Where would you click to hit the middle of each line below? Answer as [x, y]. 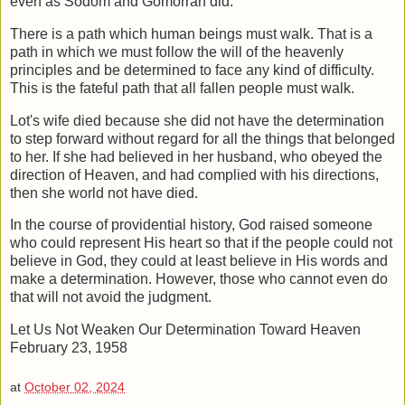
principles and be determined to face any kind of [165, 70]
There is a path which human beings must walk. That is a [191, 33]
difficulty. [347, 70]
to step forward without [84, 138]
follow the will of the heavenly [250, 52]
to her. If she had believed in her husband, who [160, 156]
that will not [48, 297]
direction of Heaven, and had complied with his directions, [194, 174]
